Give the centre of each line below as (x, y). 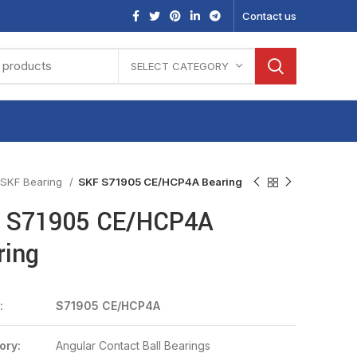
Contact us (269, 16)
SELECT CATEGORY (180, 66)
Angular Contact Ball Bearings (133, 345)
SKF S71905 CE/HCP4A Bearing (160, 182)
